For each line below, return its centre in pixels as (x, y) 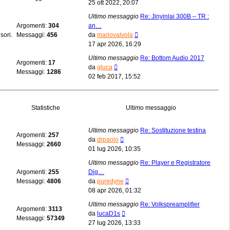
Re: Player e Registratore (175, 162)
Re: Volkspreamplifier (170, 204)
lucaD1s (109, 213)
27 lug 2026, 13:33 (114, 223)
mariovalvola (115, 35)
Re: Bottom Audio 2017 (172, 58)
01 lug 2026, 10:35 (114, 149)
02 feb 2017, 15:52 (114, 76)
